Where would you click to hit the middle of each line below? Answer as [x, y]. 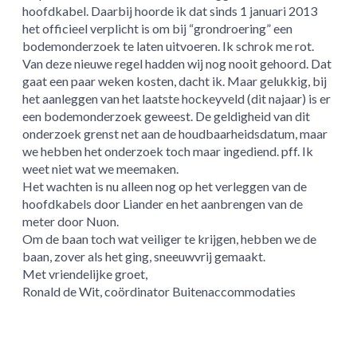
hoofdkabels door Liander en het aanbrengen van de [163, 203]
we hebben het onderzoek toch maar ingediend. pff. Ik [168, 151]
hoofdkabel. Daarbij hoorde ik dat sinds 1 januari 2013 [170, 10]
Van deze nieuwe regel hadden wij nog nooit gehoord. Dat [177, 63]
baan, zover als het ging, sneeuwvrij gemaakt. [144, 256]
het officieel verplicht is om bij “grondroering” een [158, 28]
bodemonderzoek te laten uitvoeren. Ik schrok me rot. [169, 45]
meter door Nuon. [71, 221]
